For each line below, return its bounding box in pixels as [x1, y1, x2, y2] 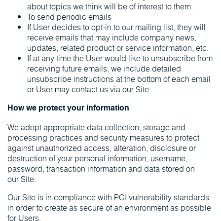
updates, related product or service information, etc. [27, 41, 209, 54]
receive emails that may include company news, [27, 31, 196, 43]
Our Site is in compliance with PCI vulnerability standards [7, 191, 209, 203]
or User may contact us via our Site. [27, 83, 151, 95]
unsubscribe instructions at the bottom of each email [27, 73, 211, 85]
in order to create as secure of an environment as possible [7, 201, 211, 214]
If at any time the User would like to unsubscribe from [27, 52, 213, 64]
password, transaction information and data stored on [7, 162, 195, 175]
